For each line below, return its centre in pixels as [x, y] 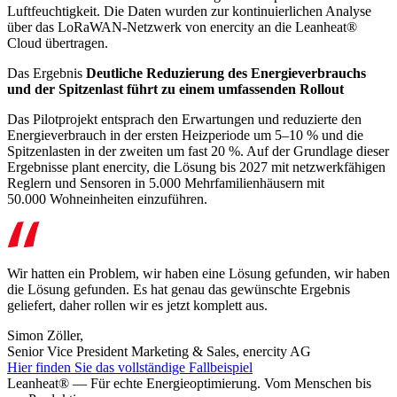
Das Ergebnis [45, 73]
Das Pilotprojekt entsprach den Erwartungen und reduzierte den [184, 119]
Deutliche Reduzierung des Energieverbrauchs [224, 73]
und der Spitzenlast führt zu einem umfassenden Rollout [177, 89]
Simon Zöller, [45, 335]
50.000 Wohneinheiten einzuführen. [107, 199]
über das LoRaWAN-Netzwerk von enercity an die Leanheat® [182, 27]
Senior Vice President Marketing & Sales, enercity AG [159, 351]
